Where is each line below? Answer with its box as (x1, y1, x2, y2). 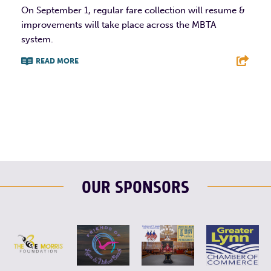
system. (21, 33, 53, 45)
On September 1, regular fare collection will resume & (21, 4, 245, 16)
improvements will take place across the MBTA (21, 19, 216, 30)
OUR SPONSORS (82, 176, 189, 199)
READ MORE (36, 56, 79, 65)
